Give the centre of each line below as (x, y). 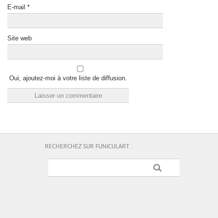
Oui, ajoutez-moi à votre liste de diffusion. (67, 78)
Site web (19, 38)
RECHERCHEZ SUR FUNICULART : (89, 146)
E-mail (17, 7)
